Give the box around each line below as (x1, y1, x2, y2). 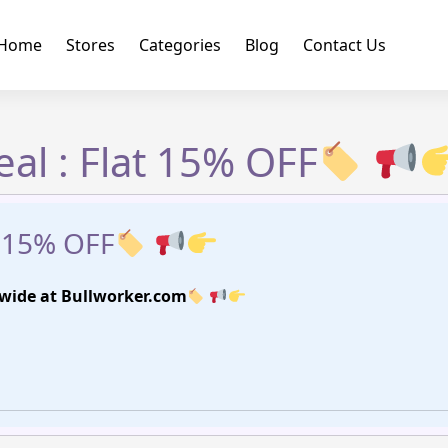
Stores (65, 34, 115, 56)
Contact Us (302, 34, 386, 56)
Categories (138, 34, 221, 56)
